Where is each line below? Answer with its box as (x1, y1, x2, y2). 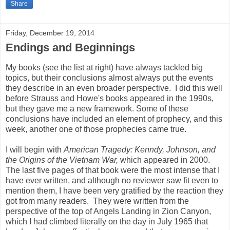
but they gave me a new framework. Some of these (6, 104, 188, 113)
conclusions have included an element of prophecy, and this (6, 114, 222, 124)
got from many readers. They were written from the (6, 197, 189, 206)
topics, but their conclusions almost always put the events (6, 73, 213, 83)
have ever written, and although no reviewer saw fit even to (6, 176, 218, 185)
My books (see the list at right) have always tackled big (6, 63, 203, 72)
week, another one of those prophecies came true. (6, 125, 186, 134)
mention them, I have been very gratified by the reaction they (6, 186, 223, 196)
